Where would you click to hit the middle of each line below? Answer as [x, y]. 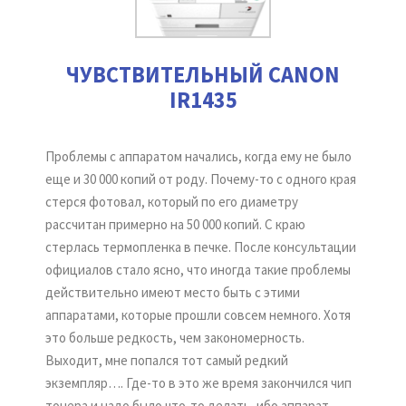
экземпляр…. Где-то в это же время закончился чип [198, 383]
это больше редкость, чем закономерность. [175, 338]
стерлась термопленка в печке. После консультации [201, 247]
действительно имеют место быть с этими [173, 292]
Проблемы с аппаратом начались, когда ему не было [198, 156]
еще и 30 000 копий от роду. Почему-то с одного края [201, 179]
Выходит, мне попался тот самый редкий [167, 360]
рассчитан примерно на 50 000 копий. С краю [175, 224]
